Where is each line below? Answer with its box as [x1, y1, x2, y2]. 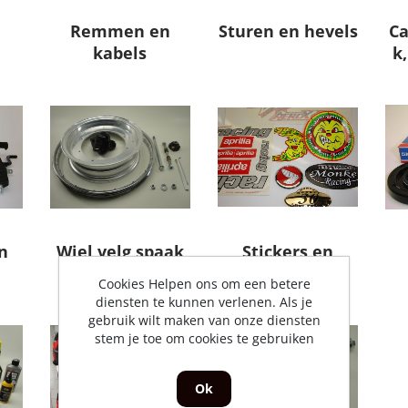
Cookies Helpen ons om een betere [97, 275, 311, 292]
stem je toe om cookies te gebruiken [94, 330, 314, 347]
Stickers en [242, 240, 334, 263]
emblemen [243, 262, 333, 285]
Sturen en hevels [218, 20, 358, 43]
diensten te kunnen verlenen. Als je [96, 293, 312, 311]
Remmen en [69, 20, 170, 43]
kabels [93, 42, 148, 65]
